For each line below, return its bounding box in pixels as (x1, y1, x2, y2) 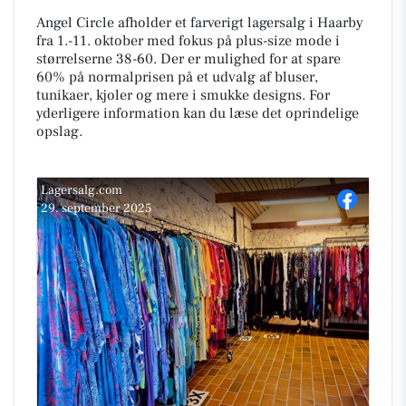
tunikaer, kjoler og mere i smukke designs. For (36, 86, 330, 104)
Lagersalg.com (41, 182, 122, 198)
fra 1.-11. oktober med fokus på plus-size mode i (36, 32, 340, 50)
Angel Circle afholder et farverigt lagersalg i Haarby (36, 14, 363, 32)
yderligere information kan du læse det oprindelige (36, 104, 359, 122)
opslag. (36, 122, 82, 140)
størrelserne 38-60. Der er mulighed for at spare (36, 50, 341, 68)
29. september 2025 (41, 200, 151, 217)
